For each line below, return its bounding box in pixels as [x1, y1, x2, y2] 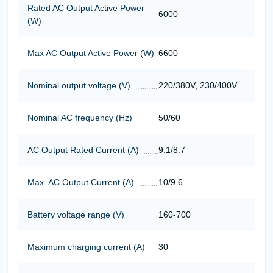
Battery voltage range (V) [27, 209, 124, 219]
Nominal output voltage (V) [27, 80, 130, 90]
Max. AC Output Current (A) [27, 177, 134, 187]
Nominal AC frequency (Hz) [27, 112, 132, 122]
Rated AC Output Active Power [27, 2, 144, 13]
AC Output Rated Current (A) [27, 144, 139, 155]
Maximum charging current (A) [27, 241, 145, 252]
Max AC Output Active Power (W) [27, 48, 154, 58]
